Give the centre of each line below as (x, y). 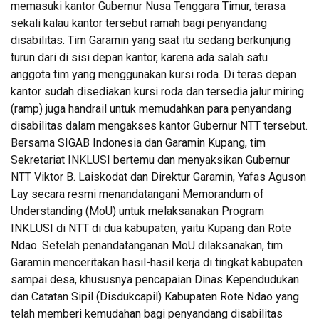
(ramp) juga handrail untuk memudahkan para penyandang (151, 108)
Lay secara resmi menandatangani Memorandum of (137, 194)
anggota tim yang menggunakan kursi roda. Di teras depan (153, 74)
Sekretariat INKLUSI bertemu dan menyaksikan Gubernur (150, 159)
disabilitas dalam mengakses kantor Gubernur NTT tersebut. (159, 125)
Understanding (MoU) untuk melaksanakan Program (137, 211)
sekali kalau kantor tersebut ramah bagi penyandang (139, 23)
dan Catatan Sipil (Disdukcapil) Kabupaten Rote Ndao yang (155, 296)
